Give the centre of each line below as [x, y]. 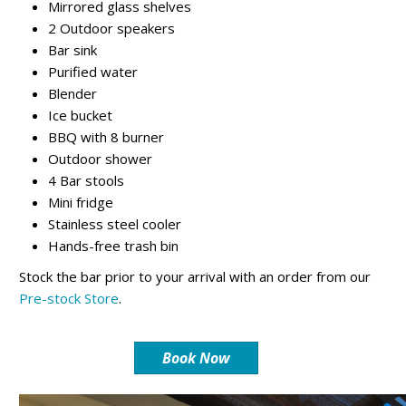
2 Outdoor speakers [111, 28]
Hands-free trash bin [113, 246]
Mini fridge [80, 202]
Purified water [92, 72]
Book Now [196, 358]
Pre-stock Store [68, 298]
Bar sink [72, 50]
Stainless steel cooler [114, 224]
